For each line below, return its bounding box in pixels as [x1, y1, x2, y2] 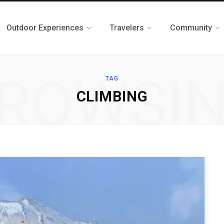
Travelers [109, 23, 144, 32]
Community [170, 23, 212, 32]
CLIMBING [76, 88, 148, 105]
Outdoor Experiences [6, 23, 84, 32]
